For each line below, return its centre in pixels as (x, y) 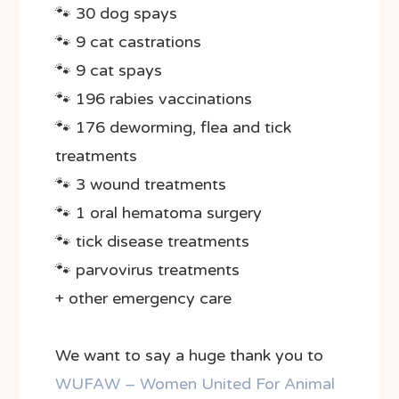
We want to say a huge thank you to (190, 356)
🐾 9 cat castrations (129, 42)
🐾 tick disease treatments (153, 242)
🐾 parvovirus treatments (148, 270)
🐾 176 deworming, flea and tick (174, 128)
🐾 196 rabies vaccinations (154, 99)
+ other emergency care (144, 299)
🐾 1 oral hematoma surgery (159, 213)
